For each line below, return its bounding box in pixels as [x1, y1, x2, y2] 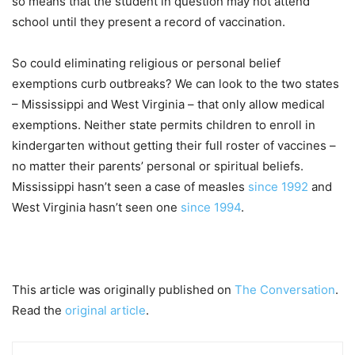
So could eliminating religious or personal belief [12, 55, 281, 71]
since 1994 [181, 200, 241, 216]
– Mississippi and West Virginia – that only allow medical [12, 97, 325, 113]
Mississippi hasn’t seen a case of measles [12, 179, 248, 195]
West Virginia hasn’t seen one [12, 200, 181, 216]
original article [65, 303, 146, 319]
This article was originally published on [12, 282, 235, 298]
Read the [12, 303, 65, 319]
